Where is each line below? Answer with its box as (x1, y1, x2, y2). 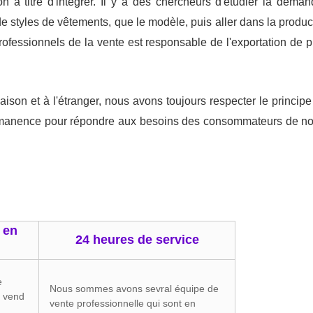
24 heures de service (75, 233, 199, 247)
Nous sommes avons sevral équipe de (50, 283, 219, 294)
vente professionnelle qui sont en (50, 298, 196, 309)
